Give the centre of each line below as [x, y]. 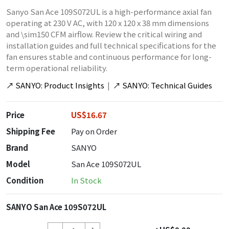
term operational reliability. [57, 68]
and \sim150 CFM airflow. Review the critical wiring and [104, 34]
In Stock [86, 180]
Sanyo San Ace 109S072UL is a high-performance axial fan [109, 12]
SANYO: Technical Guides [167, 85]
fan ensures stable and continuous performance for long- [109, 56]
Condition [25, 180]
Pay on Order [94, 131]
